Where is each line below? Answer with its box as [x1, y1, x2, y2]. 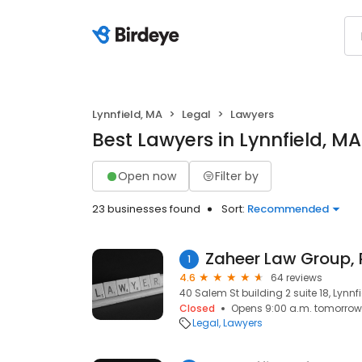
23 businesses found [92, 201, 200, 217]
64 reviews [271, 271, 322, 284]
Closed [179, 301, 215, 315]
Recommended [247, 201, 329, 217]
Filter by [215, 167, 259, 184]
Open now [118, 167, 176, 184]
